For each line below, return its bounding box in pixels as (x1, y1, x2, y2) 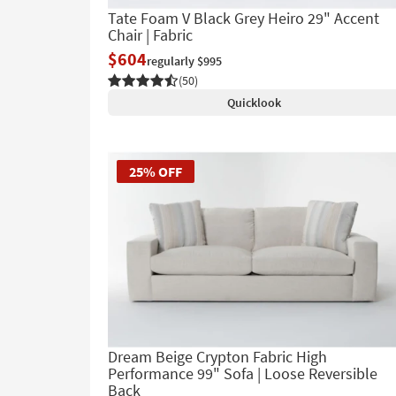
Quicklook (226, 94, 281, 110)
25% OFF (129, 162, 182, 180)
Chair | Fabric (108, 24, 193, 45)
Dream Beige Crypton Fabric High (108, 346, 327, 367)
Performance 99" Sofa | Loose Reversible (108, 362, 377, 384)
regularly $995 (147, 52, 222, 69)
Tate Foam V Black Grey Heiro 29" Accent (108, 7, 379, 28)
